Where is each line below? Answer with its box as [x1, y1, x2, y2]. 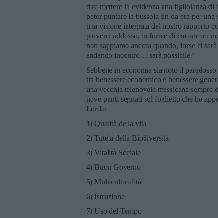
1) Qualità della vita [86, 119, 146, 127]
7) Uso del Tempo [86, 206, 142, 215]
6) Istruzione [86, 192, 125, 200]
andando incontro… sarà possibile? [86, 51, 194, 59]
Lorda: [86, 104, 107, 113]
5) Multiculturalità [86, 177, 141, 186]
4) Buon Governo [86, 163, 141, 171]
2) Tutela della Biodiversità [86, 133, 169, 142]
